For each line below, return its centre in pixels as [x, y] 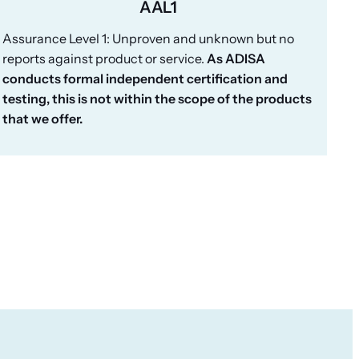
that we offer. [42, 118]
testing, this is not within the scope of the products [157, 98]
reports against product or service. [104, 58]
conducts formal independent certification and [145, 78]
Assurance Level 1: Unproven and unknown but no [148, 38]
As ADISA [236, 58]
